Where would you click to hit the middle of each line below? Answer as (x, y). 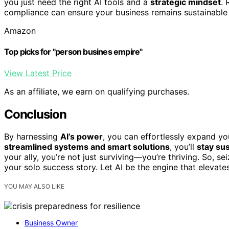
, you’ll (183, 147)
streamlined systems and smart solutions (87, 147)
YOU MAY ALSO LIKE (34, 187)
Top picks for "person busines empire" (73, 52)
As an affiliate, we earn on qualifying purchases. (97, 91)
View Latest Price (38, 73)
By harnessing (32, 137)
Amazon (20, 31)
